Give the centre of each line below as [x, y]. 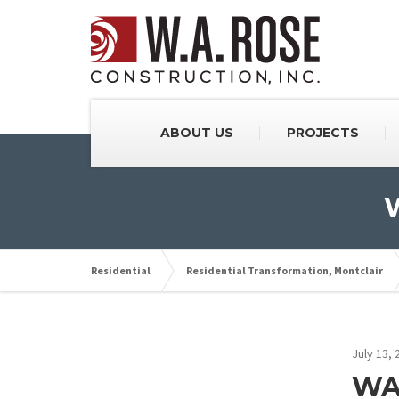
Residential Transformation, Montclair [285, 270]
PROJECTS [322, 133]
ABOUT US [196, 133]
